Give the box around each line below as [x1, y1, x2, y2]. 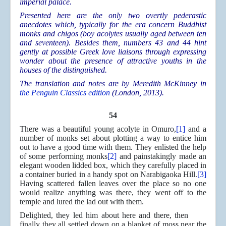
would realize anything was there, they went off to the [20, 188, 206, 197]
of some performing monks [20, 152, 108, 161]
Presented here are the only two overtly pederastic [20, 11, 206, 20]
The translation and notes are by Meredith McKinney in [20, 79, 206, 88]
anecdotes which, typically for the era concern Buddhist [20, 20, 206, 29]
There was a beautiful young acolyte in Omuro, [20, 125, 177, 134]
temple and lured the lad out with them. [20, 197, 144, 206]
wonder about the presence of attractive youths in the [20, 56, 206, 66]
